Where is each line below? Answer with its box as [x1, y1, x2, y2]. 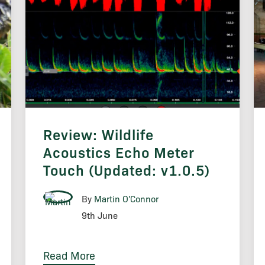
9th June [81, 209, 118, 222]
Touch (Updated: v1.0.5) [43, 160, 210, 180]
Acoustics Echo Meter [43, 143, 195, 162]
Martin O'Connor [93, 193, 159, 205]
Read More [43, 248, 95, 263]
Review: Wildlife [43, 125, 154, 144]
